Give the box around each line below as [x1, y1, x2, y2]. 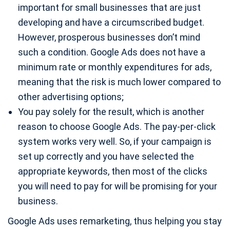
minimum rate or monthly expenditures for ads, [18, 62, 212, 72]
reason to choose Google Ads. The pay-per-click [18, 121, 216, 132]
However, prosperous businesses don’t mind [18, 32, 200, 43]
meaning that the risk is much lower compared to [18, 76, 221, 87]
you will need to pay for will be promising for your [18, 181, 217, 191]
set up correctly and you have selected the [18, 151, 194, 162]
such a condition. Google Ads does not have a [18, 47, 205, 57]
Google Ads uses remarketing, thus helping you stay [8, 216, 222, 226]
